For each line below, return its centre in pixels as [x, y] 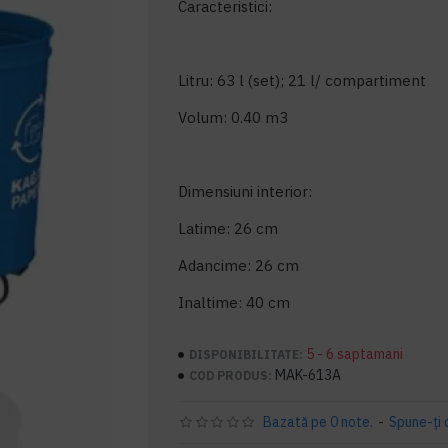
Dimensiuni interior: [245, 191]
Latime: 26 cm [228, 228]
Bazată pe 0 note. [318, 422]
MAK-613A [308, 375]
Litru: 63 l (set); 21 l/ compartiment [302, 80]
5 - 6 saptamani [355, 354]
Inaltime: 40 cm [234, 302]
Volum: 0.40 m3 [233, 117]
